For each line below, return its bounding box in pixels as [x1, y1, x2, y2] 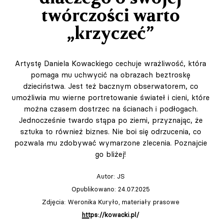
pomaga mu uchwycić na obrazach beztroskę [31, 70, 190, 80]
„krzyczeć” [67, 21, 154, 45]
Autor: [96, 172, 117, 181]
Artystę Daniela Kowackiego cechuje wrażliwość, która [15, 59, 206, 69]
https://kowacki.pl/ [82, 211, 139, 219]
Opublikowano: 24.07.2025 [71, 185, 150, 193]
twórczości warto [41, 3, 180, 28]
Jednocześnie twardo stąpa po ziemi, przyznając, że [18, 115, 203, 125]
